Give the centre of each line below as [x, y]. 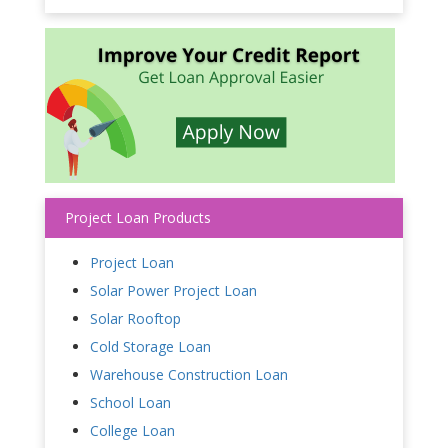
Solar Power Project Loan [173, 291]
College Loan [132, 431]
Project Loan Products [138, 218]
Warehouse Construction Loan [189, 375]
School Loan [130, 403]
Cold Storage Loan [150, 347]
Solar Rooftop [135, 319]
